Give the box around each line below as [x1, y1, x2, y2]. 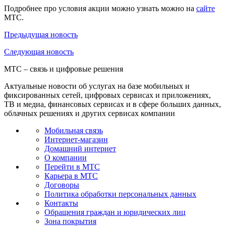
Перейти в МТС [44, 162, 100, 171]
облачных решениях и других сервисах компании [4, 108, 175, 118]
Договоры [44, 180, 79, 189]
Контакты [44, 198, 78, 207]
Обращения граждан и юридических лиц [44, 207, 186, 216]
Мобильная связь [44, 126, 103, 135]
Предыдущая [4, 30, 48, 39]
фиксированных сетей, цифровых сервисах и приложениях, [4, 90, 211, 99]
